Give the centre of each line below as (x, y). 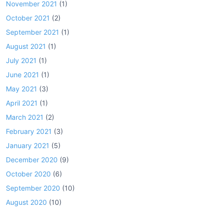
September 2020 (33, 188)
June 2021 (22, 75)
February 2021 (29, 131)
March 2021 (25, 117)
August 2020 (26, 202)
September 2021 (33, 32)
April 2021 (22, 103)
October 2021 (28, 18)
